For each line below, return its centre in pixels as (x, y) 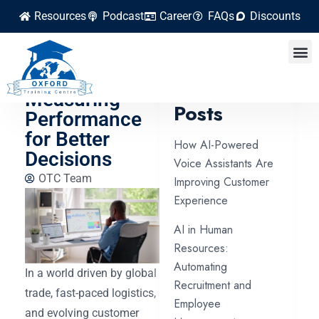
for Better (67, 139)
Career (176, 16)
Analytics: (69, 79)
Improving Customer (221, 182)
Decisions (68, 159)
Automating (200, 267)
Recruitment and (213, 285)
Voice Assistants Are (224, 163)
